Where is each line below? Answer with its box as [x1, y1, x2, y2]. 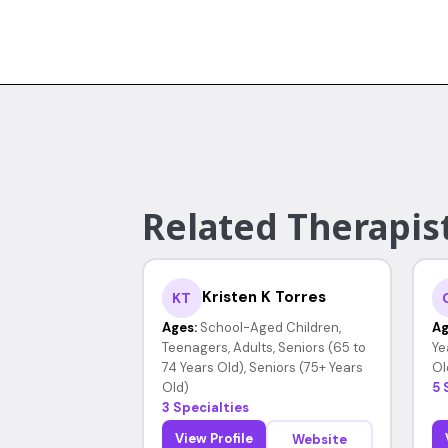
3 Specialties [161, 398, 249, 416]
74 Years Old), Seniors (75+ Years [161, 358, 363, 376]
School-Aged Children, [199, 318, 341, 336]
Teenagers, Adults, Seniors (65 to [161, 338, 366, 356]
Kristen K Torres [201, 287, 326, 307]
